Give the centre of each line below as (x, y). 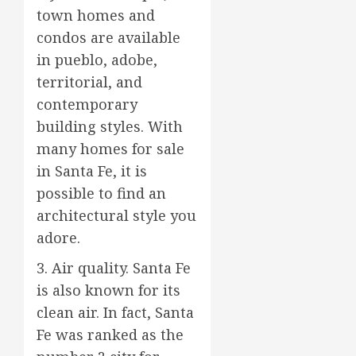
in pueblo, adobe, (97, 60)
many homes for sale (110, 149)
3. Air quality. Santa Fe (114, 268)
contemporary (87, 104)
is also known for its (108, 290)
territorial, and (89, 82)
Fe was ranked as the (110, 335)
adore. (58, 238)
